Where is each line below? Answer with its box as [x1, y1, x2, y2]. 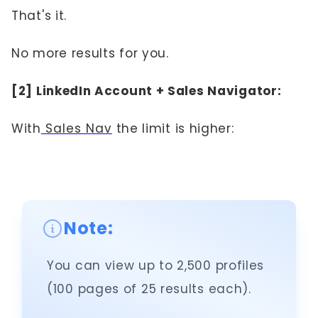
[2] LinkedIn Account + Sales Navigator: [11, 82, 282, 99]
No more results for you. [11, 44, 169, 62]
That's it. [11, 6, 67, 24]
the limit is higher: [111, 119, 234, 137]
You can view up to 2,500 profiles [47, 256, 265, 274]
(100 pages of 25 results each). [47, 280, 251, 297]
